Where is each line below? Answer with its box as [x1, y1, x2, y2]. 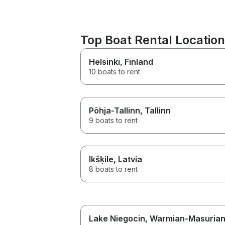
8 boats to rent [89, 164, 138, 173]
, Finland [120, 56, 153, 67]
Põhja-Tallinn [89, 105, 140, 116]
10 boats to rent [89, 67, 140, 76]
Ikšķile [89, 154, 114, 164]
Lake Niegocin [89, 213, 145, 223]
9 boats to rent [89, 116, 138, 125]
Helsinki [89, 56, 120, 67]
